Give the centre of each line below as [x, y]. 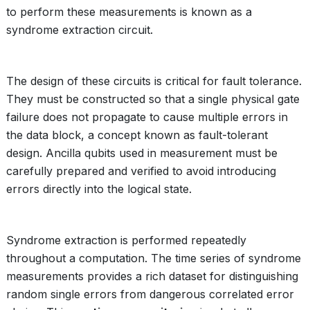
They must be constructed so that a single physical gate [153, 99]
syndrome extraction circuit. [80, 30]
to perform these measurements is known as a [129, 12]
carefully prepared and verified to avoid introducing [141, 171]
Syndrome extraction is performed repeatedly [126, 240]
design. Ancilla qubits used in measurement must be [142, 153]
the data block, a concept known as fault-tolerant [137, 135]
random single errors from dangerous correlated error [150, 294]
